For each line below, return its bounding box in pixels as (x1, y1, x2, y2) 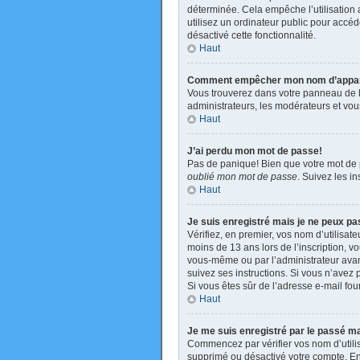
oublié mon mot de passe (187, 171, 297, 182)
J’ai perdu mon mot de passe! (187, 145, 322, 157)
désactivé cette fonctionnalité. (187, 30, 316, 41)
